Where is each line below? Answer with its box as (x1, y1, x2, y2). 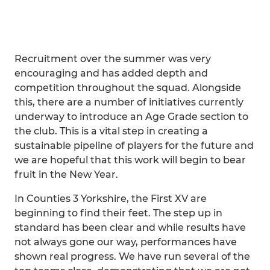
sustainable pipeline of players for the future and (14, 140, 254, 151)
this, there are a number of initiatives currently (14, 96, 243, 108)
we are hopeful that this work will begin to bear (14, 154, 246, 166)
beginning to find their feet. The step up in (14, 207, 222, 219)
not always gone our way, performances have (14, 236, 237, 248)
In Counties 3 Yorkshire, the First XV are (14, 193, 207, 204)
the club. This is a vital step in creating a (14, 125, 208, 137)
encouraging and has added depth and (14, 67, 208, 79)
